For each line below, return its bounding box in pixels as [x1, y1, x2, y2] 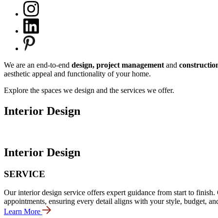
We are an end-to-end [4, 61, 72, 69]
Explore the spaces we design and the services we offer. [4, 86, 174, 94]
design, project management [72, 61, 164, 69]
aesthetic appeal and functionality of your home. [4, 70, 151, 78]
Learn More [4, 207, 40, 216]
